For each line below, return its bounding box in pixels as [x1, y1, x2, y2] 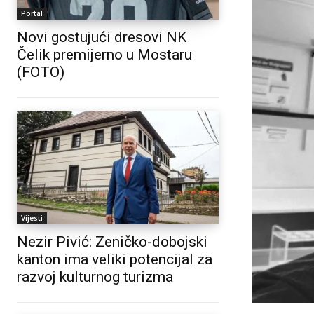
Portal [21, 8, 43, 19]
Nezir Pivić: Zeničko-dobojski [17, 233, 207, 250]
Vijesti [21, 212, 43, 223]
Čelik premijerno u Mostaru [17, 46, 192, 64]
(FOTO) [17, 64, 64, 81]
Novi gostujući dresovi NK [17, 29, 186, 46]
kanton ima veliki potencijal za [17, 250, 212, 268]
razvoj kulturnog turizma [17, 268, 173, 285]
